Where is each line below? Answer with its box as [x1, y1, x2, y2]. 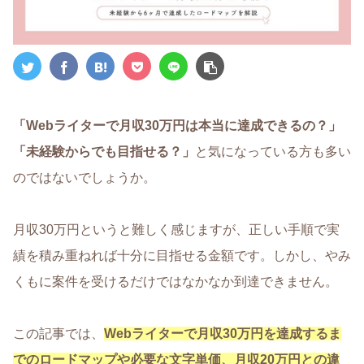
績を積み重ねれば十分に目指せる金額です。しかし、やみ [13, 249, 351, 263]
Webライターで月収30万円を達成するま [104, 327, 341, 341]
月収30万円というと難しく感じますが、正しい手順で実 [13, 223, 340, 237]
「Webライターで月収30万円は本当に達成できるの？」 [13, 119, 341, 133]
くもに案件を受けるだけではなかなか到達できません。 [13, 275, 338, 289]
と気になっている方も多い [195, 145, 351, 159]
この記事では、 [13, 327, 104, 341]
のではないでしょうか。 [13, 171, 156, 185]
